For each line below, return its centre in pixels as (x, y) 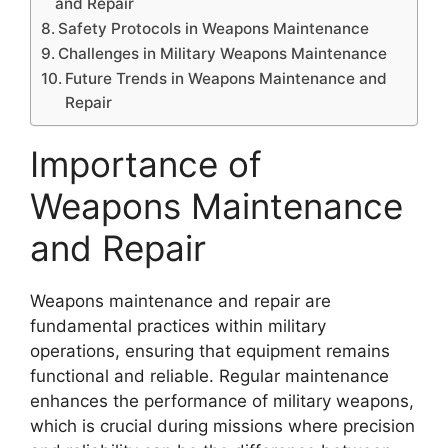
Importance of (146, 163)
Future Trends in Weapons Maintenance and (226, 78)
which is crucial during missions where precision (222, 425)
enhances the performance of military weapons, (222, 400)
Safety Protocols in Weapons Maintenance (214, 28)
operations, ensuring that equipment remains (210, 350)
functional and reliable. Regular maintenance (209, 375)
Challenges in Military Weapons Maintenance (223, 53)
